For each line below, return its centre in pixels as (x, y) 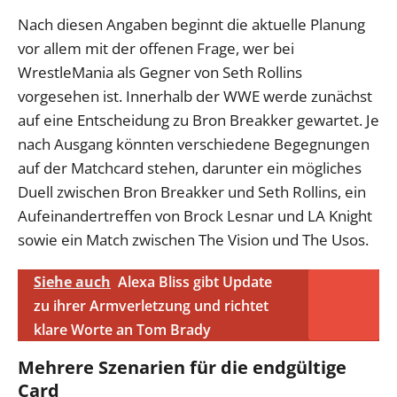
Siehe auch (72, 282)
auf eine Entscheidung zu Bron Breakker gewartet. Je (198, 121)
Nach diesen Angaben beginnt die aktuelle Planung (191, 25)
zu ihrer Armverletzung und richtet (151, 306)
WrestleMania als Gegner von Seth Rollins (160, 73)
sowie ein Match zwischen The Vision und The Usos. (193, 240)
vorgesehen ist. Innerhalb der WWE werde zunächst (195, 97)
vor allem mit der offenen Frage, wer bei (156, 49)
